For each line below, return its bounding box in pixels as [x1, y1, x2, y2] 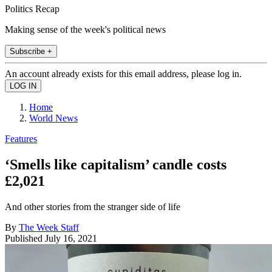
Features [5, 133, 37, 144]
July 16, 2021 [45, 233, 97, 243]
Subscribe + [10, 46, 52, 56]
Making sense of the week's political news [5, 24, 166, 35]
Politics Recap [5, 3, 59, 14]
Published [5, 233, 45, 243]
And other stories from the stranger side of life [5, 201, 180, 212]
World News [29, 112, 78, 123]
